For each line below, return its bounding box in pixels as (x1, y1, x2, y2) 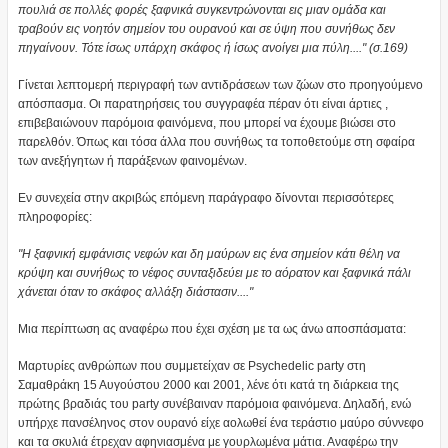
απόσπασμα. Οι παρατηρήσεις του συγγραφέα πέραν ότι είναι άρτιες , (17, 97, 388, 112)
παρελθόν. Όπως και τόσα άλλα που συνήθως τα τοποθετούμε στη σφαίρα (17, 135, 415, 150)
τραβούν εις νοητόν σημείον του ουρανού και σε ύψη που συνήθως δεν (17, 22, 395, 37)
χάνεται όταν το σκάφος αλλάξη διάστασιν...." (17, 285, 253, 300)
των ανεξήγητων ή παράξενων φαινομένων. (17, 154, 247, 169)
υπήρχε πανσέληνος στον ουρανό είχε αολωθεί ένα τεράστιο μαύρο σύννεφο (17, 416, 424, 431)
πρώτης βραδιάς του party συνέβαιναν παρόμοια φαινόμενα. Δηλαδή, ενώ (17, 397, 411, 412)
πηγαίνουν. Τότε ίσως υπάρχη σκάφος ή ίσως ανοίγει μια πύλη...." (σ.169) (17, 41, 408, 56)
